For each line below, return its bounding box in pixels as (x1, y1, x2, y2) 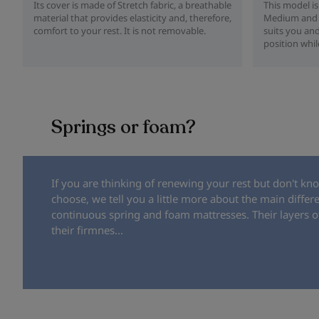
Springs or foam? (51, 114, 196, 140)
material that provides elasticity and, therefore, (33, 11, 231, 24)
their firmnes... (51, 222, 123, 237)
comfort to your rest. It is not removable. (33, 24, 206, 37)
